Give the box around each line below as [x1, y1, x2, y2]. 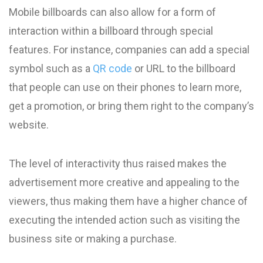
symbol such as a [9, 62, 93, 75]
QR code [93, 62, 132, 75]
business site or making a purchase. [9, 232, 177, 245]
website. [9, 119, 49, 131]
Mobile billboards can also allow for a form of [9, 6, 216, 18]
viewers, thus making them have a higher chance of [9, 195, 248, 207]
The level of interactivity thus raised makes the [9, 157, 227, 170]
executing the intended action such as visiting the [9, 214, 240, 226]
